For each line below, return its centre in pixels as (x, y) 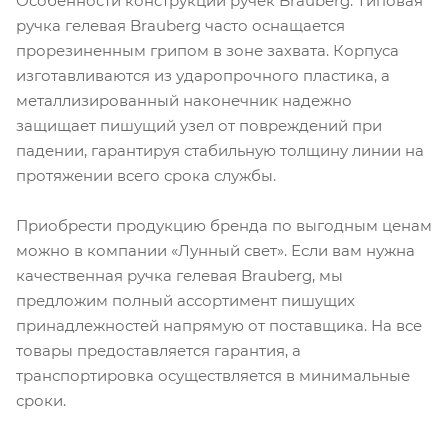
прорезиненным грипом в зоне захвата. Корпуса (207, 50)
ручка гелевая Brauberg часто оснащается (180, 25)
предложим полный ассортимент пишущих (185, 300)
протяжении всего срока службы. (146, 175)
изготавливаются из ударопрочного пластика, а (203, 75)
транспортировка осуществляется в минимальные (213, 375)
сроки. (41, 400)
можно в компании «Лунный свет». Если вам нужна (215, 250)
